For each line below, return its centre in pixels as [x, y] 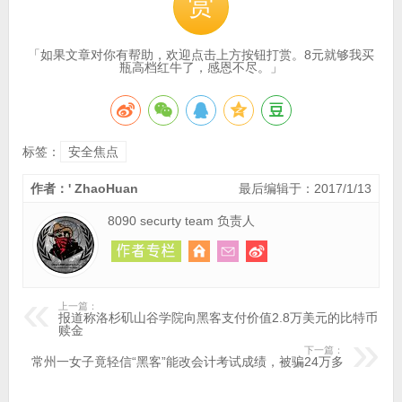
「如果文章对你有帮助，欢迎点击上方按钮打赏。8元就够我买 [201, 55]
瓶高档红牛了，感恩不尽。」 [201, 67]
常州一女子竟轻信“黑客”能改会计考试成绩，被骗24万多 [188, 362]
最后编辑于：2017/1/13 [306, 188]
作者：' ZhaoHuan [84, 188]
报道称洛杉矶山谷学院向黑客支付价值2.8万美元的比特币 [218, 318]
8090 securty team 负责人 [181, 221]
